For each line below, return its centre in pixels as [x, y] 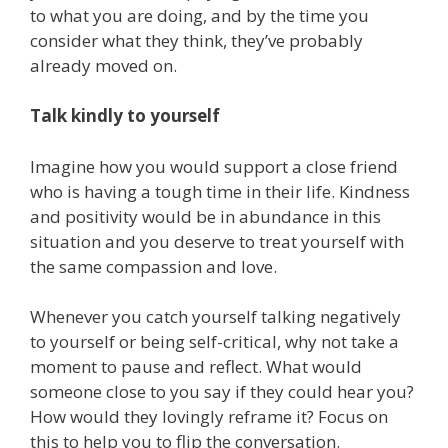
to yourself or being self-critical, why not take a [214, 342]
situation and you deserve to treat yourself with [217, 241]
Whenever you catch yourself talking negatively [215, 317]
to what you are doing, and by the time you [199, 15]
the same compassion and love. [153, 266]
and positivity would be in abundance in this [205, 216]
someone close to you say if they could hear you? [222, 392]
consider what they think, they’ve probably [196, 40]
